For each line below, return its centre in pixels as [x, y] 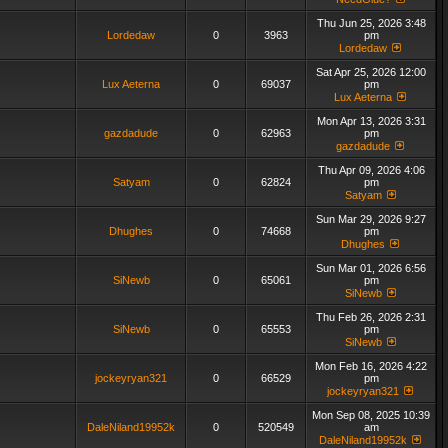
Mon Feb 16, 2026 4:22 [371, 366]
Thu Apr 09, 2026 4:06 [371, 170]
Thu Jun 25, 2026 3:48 [371, 23]
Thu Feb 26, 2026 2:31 [371, 317]
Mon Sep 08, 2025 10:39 [371, 415]
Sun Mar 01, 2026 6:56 [371, 268]
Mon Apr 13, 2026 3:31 [371, 121]
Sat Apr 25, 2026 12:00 [371, 72]
